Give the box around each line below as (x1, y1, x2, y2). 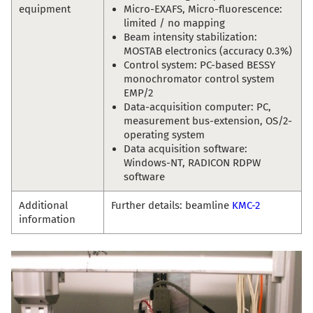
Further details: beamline (111, 199, 232, 212)
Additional (19, 199, 68, 212)
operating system (124, 129, 205, 142)
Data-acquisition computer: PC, (124, 101, 271, 114)
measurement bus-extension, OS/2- (124, 115, 292, 128)
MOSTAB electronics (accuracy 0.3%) (124, 45, 292, 58)
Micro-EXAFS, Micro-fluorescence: (124, 3, 282, 16)
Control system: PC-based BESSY (124, 59, 275, 72)
